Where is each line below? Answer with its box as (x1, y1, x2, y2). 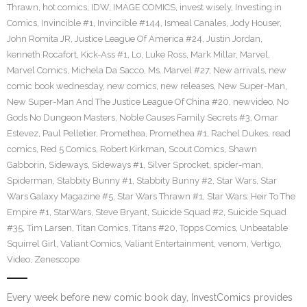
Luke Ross (145, 49, 186, 60)
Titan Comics (76, 223, 128, 233)
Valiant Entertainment (125, 238, 214, 249)
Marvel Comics (7, 65, 67, 75)
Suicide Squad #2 (151, 207, 223, 217)
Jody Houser (230, 18, 280, 28)
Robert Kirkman (100, 144, 164, 154)
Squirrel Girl (7, 238, 56, 249)
